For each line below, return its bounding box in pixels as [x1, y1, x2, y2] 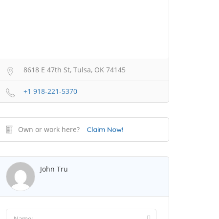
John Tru [40, 164, 68, 174]
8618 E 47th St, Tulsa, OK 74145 [23, 65, 126, 75]
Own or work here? [18, 125, 80, 134]
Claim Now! [87, 125, 123, 134]
